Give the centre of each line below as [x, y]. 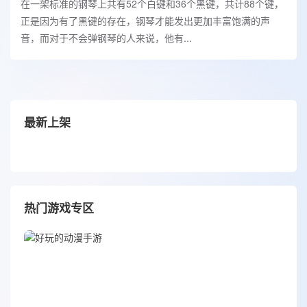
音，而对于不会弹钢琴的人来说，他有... [106, 38]
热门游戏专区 [59, 207]
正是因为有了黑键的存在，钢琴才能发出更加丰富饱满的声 [145, 21]
